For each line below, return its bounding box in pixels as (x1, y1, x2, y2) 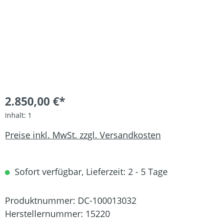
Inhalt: (5, 110, 28, 120)
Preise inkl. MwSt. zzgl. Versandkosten (5, 129, 161, 141)
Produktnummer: (5, 195, 78, 206)
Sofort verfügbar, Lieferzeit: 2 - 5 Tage (12, 166, 168, 177)
